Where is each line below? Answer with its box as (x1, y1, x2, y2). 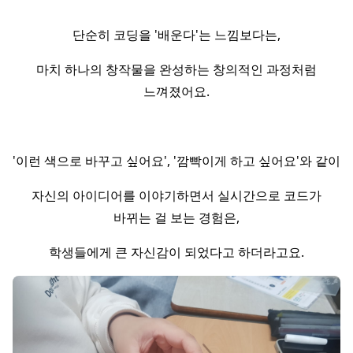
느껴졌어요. (143, 83, 210, 100)
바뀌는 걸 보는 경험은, (113, 209, 240, 226)
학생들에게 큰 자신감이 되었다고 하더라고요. (49, 243, 304, 261)
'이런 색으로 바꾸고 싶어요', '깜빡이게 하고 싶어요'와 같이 (13, 152, 340, 169)
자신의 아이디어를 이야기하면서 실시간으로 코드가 (32, 187, 321, 204)
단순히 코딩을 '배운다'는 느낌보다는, (72, 26, 281, 43)
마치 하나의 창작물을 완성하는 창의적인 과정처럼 (36, 61, 317, 78)
